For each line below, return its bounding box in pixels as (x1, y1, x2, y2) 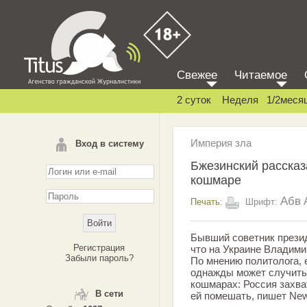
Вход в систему (75, 138, 144, 149)
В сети (95, 288, 123, 299)
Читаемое (234, 69, 287, 82)
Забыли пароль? (64, 253, 134, 263)
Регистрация (73, 243, 125, 253)
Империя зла (191, 137, 251, 149)
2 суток (177, 94, 211, 106)
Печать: (191, 196, 223, 207)
